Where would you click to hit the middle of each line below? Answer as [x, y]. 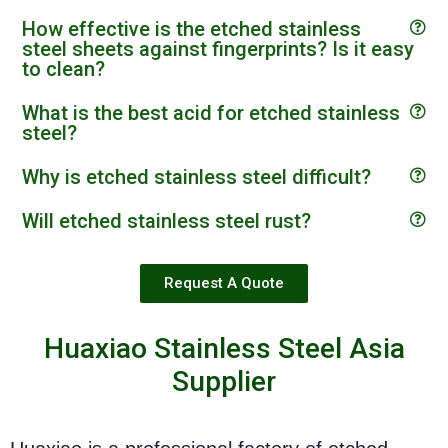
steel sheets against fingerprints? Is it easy [218, 48]
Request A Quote [224, 282]
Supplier [224, 381]
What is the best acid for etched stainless [211, 112]
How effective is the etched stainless [191, 28]
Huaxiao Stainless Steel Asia [224, 348]
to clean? [63, 68]
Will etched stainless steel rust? [166, 220]
